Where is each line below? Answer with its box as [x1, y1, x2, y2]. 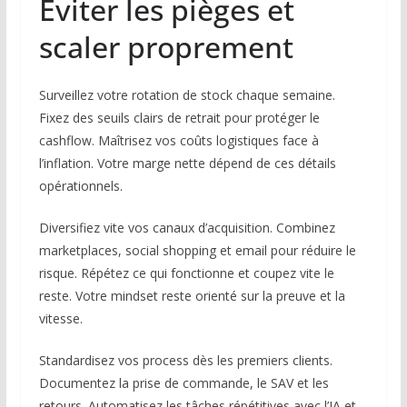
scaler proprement [38, 27, 293, 67]
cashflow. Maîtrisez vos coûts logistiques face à [38, 132, 319, 150]
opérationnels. [38, 177, 123, 195]
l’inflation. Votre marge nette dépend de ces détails [38, 154, 336, 173]
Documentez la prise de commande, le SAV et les [38, 374, 329, 392]
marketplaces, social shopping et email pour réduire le [38, 242, 356, 260]
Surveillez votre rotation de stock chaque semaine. [38, 86, 335, 104]
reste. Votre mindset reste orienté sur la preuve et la [38, 287, 345, 305]
